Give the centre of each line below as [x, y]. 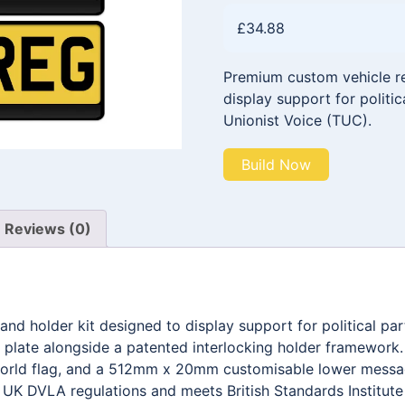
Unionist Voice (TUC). [297, 120]
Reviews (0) [48, 228]
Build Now [276, 164]
